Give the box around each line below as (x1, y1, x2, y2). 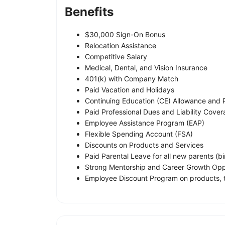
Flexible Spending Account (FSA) (85, 129, 193, 138)
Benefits (65, 4, 114, 19)
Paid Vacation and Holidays (85, 85, 174, 94)
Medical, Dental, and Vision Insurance (85, 63, 207, 72)
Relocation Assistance (85, 41, 156, 50)
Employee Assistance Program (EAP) (85, 118, 204, 127)
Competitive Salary (85, 52, 147, 61)
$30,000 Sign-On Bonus (85, 30, 165, 39)
